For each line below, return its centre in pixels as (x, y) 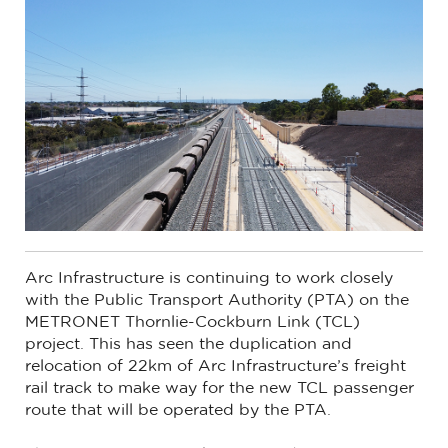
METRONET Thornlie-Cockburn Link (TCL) (192, 322)
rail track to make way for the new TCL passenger (219, 388)
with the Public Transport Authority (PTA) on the (217, 300)
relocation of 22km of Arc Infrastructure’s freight (215, 366)
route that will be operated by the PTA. (178, 410)
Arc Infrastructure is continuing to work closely (209, 278)
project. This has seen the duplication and (188, 344)
